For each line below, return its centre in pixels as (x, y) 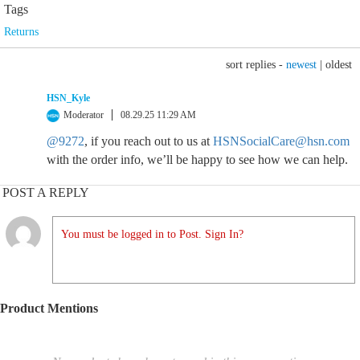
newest (301, 65)
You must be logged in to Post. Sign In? (152, 234)
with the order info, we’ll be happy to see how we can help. (197, 160)
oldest (339, 65)
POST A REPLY (46, 192)
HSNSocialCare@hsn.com (281, 141)
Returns (21, 32)
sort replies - (256, 65)
